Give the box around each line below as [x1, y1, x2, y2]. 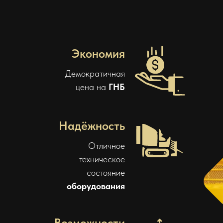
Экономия [72, 46, 125, 61]
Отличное [88, 140, 125, 151]
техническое [79, 153, 125, 164]
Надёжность [59, 118, 125, 133]
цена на [76, 81, 109, 92]
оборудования [67, 180, 125, 191]
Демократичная [65, 68, 125, 79]
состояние [87, 167, 125, 178]
